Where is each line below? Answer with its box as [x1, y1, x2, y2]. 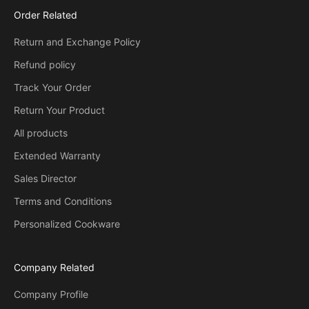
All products [14, 127, 68, 139]
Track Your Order [14, 81, 91, 94]
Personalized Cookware [14, 218, 120, 230]
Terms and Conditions [14, 195, 112, 208]
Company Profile [14, 288, 88, 301]
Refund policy [14, 59, 76, 71]
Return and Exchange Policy [14, 36, 141, 48]
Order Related [14, 9, 77, 21]
